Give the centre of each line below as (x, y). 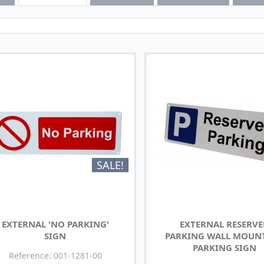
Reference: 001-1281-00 (55, 255)
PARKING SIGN (225, 247)
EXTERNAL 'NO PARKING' (55, 224)
